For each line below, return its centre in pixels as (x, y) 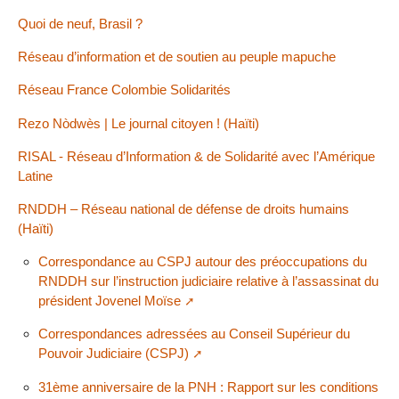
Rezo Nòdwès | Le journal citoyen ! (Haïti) (138, 123)
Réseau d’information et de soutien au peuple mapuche (177, 57)
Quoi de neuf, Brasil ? (80, 24)
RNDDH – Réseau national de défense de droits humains (183, 209)
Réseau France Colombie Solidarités (124, 90)
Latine (35, 175)
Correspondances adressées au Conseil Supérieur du (194, 334)
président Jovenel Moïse (109, 301)
